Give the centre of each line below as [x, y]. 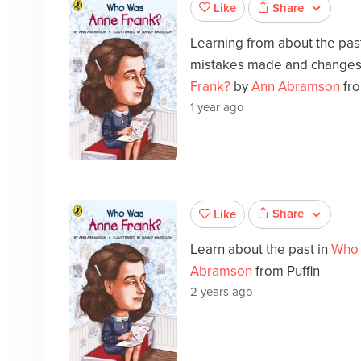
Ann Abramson [295, 87]
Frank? [210, 87]
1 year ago [217, 108]
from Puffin [286, 271]
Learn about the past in [260, 249]
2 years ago [221, 291]
